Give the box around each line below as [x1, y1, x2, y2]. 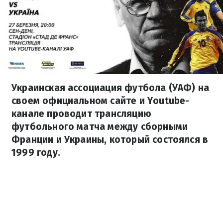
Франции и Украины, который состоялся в [11, 134, 209, 145]
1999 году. [11, 147, 60, 158]
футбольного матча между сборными [11, 121, 188, 132]
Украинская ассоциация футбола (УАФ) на [11, 82, 210, 94]
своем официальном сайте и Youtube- [11, 95, 190, 107]
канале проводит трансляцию [11, 108, 151, 119]
